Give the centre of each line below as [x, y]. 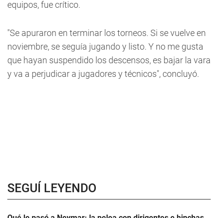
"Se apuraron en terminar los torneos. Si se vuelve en [107, 33]
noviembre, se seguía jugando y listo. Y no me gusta [105, 47]
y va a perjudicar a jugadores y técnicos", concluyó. [103, 74]
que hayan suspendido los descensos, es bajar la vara [109, 60]
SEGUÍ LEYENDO [52, 188]
